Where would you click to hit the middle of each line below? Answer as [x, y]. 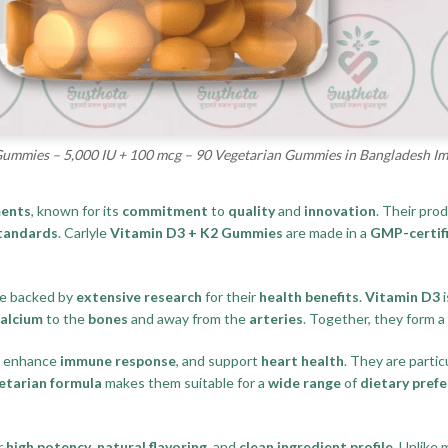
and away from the [188, 318]
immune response [118, 360]
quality [251, 210]
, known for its [76, 210]
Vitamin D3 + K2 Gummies [196, 232]
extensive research [139, 296]
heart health [302, 360]
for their [230, 296]
